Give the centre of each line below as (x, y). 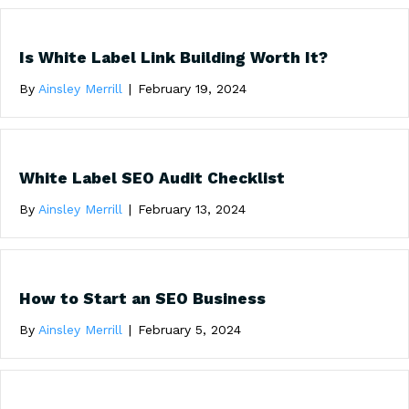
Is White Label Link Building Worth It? (173, 57)
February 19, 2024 (192, 88)
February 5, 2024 (189, 329)
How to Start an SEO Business (142, 298)
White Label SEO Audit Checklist (152, 178)
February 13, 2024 (192, 209)
